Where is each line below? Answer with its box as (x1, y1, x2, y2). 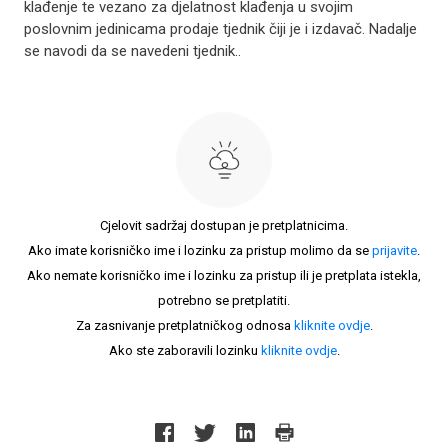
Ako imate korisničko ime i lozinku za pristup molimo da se (28, 243, 372, 258)
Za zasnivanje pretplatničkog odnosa (75, 318, 294, 333)
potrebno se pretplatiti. (158, 293, 290, 308)
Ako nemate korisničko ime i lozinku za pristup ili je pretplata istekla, (27, 268, 421, 283)
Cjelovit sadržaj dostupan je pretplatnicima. (100, 218, 348, 233)
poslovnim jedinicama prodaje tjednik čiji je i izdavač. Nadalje (24, 20, 417, 38)
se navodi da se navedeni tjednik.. (24, 42, 241, 60)
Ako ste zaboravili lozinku (108, 343, 261, 358)
